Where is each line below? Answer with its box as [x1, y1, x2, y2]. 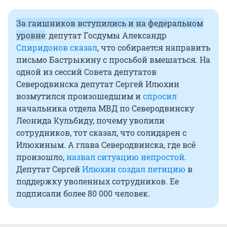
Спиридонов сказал [16, 42, 97, 53]
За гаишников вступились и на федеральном [16, 17, 203, 28]
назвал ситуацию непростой [66, 151, 184, 162]
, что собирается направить [97, 42, 210, 53]
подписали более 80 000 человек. [16, 187, 150, 199]
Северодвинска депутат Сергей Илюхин [16, 78, 179, 89]
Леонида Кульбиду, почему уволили [16, 115, 165, 126]
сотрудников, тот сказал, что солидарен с [16, 127, 186, 138]
